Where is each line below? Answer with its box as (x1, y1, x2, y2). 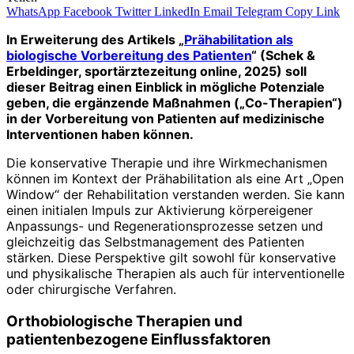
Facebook (63, 4, 112, 18)
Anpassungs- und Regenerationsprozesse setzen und (6, 217, 323, 234)
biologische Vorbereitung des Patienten (6, 47, 251, 63)
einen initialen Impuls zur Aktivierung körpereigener (6, 201, 313, 218)
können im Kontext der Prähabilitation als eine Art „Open (6, 170, 344, 186)
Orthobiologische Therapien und (6, 311, 243, 330)
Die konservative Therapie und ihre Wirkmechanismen (6, 154, 327, 171)
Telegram (235, 4, 282, 18)
